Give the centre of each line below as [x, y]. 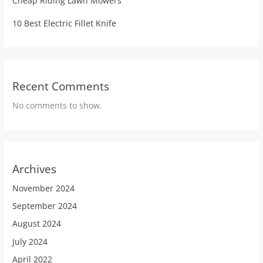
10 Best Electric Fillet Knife [65, 23]
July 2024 [30, 241]
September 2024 [45, 205]
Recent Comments [61, 87]
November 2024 [44, 188]
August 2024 [37, 224]
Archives [35, 169]
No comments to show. [58, 106]
